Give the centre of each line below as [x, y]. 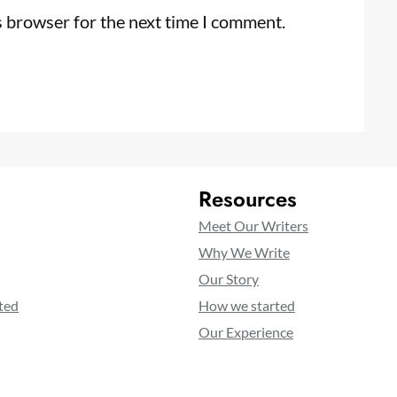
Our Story [229, 279]
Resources [248, 199]
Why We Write [244, 253]
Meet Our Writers [253, 226]
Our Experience [246, 332]
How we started [247, 306]
